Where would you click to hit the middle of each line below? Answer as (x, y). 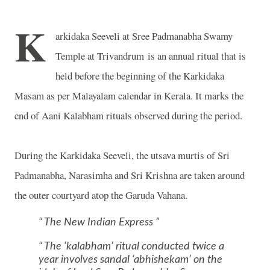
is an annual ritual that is (195, 56)
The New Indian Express (99, 222)
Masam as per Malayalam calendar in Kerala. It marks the (129, 96)
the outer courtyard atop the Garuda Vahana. (101, 195)
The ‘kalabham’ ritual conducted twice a (133, 246)
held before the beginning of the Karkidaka (140, 76)
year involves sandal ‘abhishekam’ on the (130, 260)
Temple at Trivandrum (100, 56)
